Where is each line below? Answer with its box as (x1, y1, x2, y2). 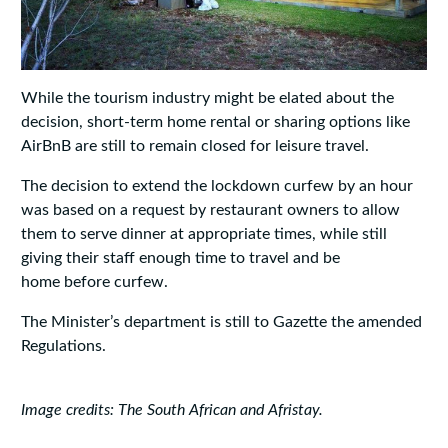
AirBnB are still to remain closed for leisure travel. (20, 137, 369, 154)
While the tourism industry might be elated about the (20, 89, 394, 106)
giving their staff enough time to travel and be (20, 249, 340, 266)
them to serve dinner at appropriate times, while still (20, 225, 387, 242)
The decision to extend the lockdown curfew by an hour (20, 177, 413, 194)
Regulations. (20, 337, 106, 354)
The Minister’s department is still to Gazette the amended (20, 313, 422, 330)
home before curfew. (20, 273, 168, 290)
